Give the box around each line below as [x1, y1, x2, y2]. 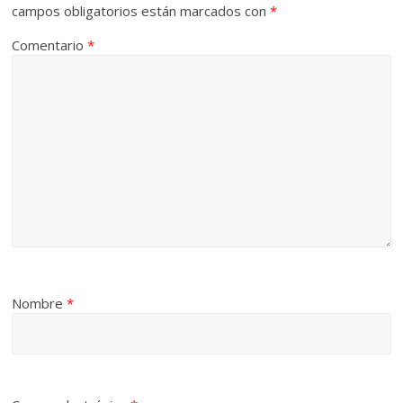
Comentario [12, 36, 88, 55]
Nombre [12, 294, 67, 313]
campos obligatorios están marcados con [12, 2, 271, 21]
